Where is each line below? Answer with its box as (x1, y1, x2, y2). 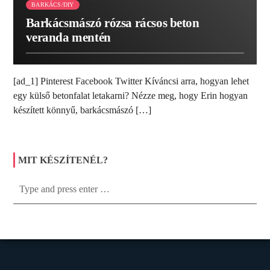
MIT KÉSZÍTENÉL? (18, 154, 108, 165)
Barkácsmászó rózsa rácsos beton (25, 16, 199, 30)
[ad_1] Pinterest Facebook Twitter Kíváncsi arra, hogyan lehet (13, 76, 250, 87)
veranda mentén (25, 30, 111, 44)
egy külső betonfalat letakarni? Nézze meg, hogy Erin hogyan (13, 90, 248, 101)
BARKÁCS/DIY (31, 1, 74, 8)
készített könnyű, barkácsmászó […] (13, 105, 152, 116)
